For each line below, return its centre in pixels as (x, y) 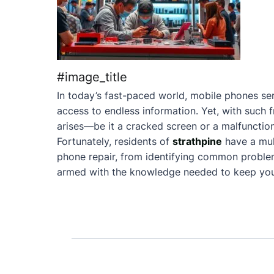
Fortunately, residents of (115, 141)
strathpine (197, 141)
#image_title (92, 77)
